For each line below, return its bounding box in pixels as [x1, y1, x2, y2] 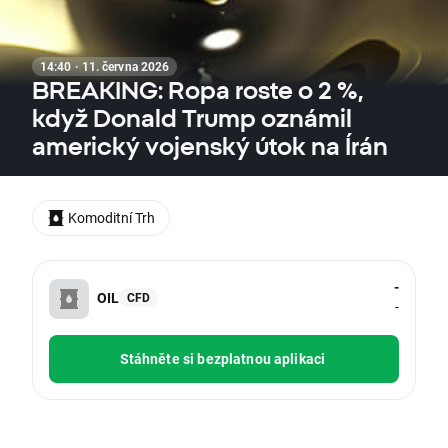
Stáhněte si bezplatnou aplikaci [119, 349, 326, 369]
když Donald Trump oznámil [32, 104, 352, 132]
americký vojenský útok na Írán [32, 132, 388, 160]
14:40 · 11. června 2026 [40, 58, 170, 74]
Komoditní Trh [68, 208, 155, 227]
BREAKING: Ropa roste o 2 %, [32, 76, 363, 104]
